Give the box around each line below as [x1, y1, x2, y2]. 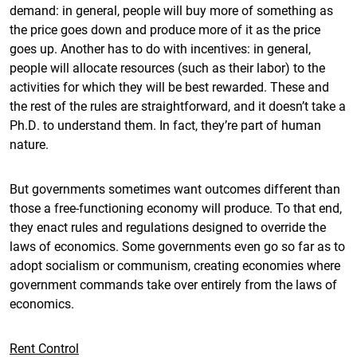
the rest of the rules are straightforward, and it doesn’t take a [10, 97, 346, 114]
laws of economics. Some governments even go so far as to [10, 237, 345, 254]
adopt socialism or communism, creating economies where [10, 257, 340, 273]
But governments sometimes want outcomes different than [10, 180, 340, 197]
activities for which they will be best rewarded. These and [10, 78, 329, 95]
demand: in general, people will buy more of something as [10, 2, 333, 18]
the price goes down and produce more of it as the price [10, 21, 320, 37]
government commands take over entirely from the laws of [10, 276, 337, 292]
